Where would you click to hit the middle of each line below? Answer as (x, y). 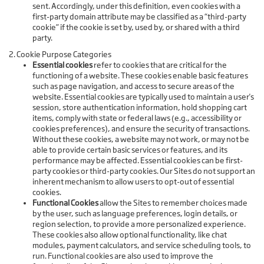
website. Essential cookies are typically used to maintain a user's (143, 97)
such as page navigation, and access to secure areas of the (133, 86)
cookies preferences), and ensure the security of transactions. (141, 129)
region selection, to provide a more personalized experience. (139, 224)
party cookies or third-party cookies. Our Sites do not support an (144, 171)
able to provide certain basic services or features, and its (130, 150)
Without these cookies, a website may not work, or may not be (141, 139)
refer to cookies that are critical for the (160, 65)
